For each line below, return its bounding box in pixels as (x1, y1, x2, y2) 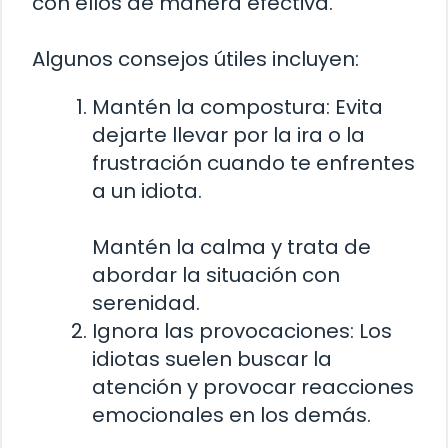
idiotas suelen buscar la (92, 344, 332, 373)
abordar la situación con (92, 260, 340, 289)
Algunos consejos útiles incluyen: (32, 44, 359, 73)
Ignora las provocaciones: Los (92, 316, 392, 345)
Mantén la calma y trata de (92, 232, 371, 261)
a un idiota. (92, 176, 202, 205)
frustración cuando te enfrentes (92, 148, 415, 177)
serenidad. (92, 288, 200, 317)
